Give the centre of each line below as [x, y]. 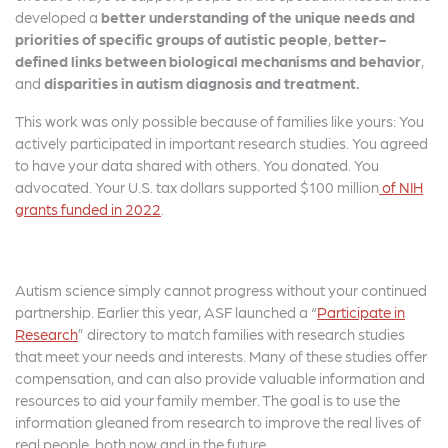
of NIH [401, 187]
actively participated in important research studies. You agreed [221, 143]
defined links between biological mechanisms [171, 61]
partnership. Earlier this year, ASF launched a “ [166, 312]
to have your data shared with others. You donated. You [197, 165]
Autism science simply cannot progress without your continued [221, 290]
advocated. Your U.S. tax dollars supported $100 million [197, 187]
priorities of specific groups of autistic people [171, 39]
